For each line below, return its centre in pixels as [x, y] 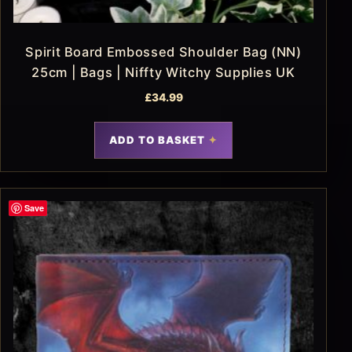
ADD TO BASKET [157, 140]
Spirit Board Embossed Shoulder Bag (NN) [163, 52]
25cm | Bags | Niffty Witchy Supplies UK [163, 73]
